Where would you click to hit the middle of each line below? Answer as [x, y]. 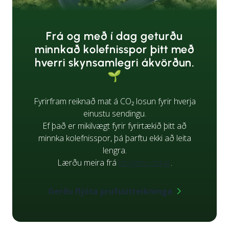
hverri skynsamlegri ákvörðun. [114, 62]
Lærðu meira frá [88, 162]
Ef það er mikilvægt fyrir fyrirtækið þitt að [114, 125]
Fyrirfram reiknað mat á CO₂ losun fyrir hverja [114, 101]
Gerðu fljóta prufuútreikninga [110, 191]
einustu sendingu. [114, 113]
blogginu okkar [144, 162]
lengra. [114, 150]
